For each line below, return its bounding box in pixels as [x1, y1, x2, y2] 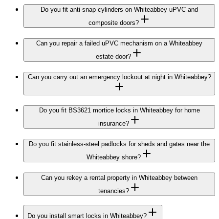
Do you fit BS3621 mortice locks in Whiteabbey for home [39, 107, 200, 114]
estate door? [96, 52, 131, 60]
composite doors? [88, 19, 139, 27]
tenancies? [98, 187, 129, 195]
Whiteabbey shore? [86, 153, 141, 161]
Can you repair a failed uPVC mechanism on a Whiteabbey [36, 39, 202, 47]
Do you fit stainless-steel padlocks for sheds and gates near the [29, 140, 210, 148]
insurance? [98, 120, 129, 128]
